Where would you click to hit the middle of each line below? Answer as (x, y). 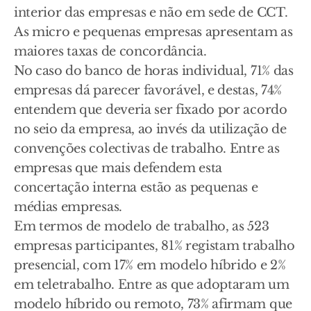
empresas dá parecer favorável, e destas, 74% (148, 90)
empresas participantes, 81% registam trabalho (154, 246)
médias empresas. (68, 207)
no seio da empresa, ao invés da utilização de (150, 129)
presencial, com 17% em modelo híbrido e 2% (150, 265)
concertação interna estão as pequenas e (136, 187)
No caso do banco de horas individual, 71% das (154, 71)
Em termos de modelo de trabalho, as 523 (142, 226)
